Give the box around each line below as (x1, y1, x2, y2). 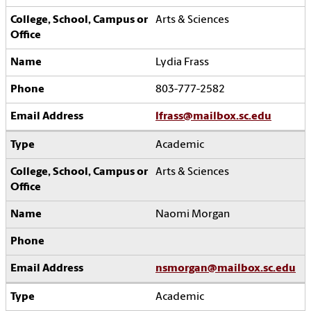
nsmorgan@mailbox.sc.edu (155, 263, 296, 275)
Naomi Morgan (155, 209, 230, 221)
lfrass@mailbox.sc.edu (155, 111, 271, 123)
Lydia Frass (155, 57, 209, 69)
